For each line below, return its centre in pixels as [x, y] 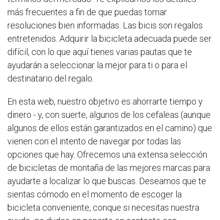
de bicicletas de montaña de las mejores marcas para [109, 168]
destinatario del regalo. [51, 78]
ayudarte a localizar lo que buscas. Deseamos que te [107, 181]
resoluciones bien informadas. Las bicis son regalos [105, 25]
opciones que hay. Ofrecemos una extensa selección [107, 154]
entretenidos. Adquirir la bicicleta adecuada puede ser [110, 39]
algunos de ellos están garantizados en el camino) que [110, 128]
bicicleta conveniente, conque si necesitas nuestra [103, 207]
